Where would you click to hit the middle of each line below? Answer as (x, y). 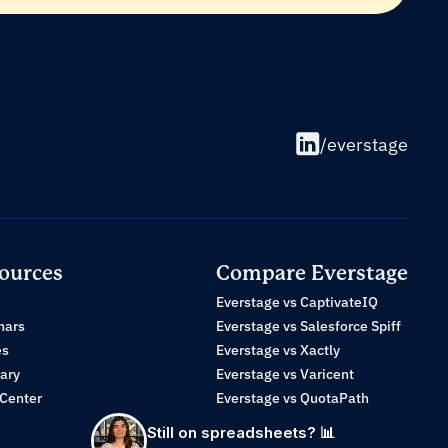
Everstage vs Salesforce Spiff (308, 326)
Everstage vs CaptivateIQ (297, 302)
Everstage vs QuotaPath (292, 398)
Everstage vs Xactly (278, 350)
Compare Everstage (312, 273)
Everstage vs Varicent (285, 374)
